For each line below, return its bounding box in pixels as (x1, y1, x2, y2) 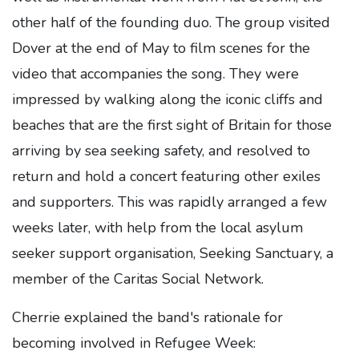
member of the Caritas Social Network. (12, 269, 264, 288)
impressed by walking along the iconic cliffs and (12, 90, 323, 109)
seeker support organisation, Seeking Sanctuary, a (12, 244, 333, 263)
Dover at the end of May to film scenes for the (12, 38, 310, 58)
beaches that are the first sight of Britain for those (12, 115, 332, 135)
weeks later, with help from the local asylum (12, 218, 303, 237)
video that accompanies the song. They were (12, 64, 299, 83)
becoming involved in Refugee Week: (12, 333, 256, 353)
